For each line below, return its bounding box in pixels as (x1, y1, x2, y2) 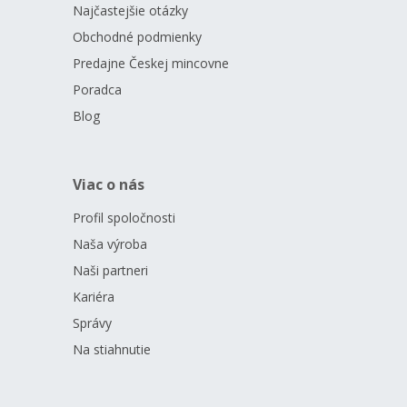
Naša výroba (73, 235, 147, 253)
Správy (73, 314, 112, 332)
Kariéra (73, 288, 114, 305)
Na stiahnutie (73, 341, 151, 358)
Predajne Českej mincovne (73, 55, 229, 72)
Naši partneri (73, 262, 148, 279)
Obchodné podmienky (73, 28, 202, 45)
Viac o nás (73, 174, 144, 194)
